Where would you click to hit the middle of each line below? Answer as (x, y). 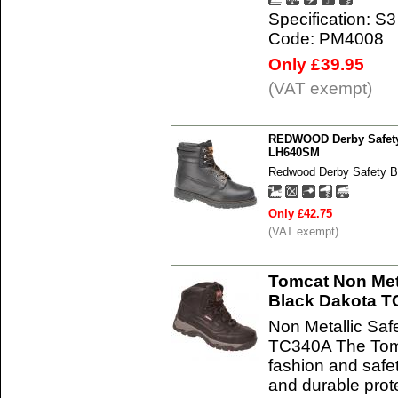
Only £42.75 (300, 213)
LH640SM (294, 152)
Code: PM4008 (326, 38)
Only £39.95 (316, 64)
